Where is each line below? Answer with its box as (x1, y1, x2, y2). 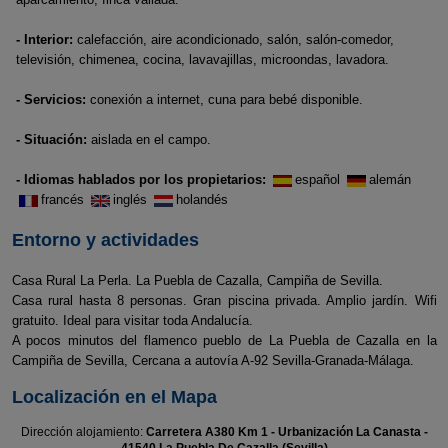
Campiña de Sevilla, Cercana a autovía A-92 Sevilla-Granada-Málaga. (11, 353, 414, 368)
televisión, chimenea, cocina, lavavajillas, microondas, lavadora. (16, 52, 389, 67)
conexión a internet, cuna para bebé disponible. (86, 92, 363, 107)
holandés (176, 192, 228, 207)
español (295, 172, 344, 187)
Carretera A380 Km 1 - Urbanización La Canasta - (145, 425, 428, 439)
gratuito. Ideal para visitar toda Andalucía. (11, 313, 253, 328)
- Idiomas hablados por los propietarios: (16, 172, 266, 187)
